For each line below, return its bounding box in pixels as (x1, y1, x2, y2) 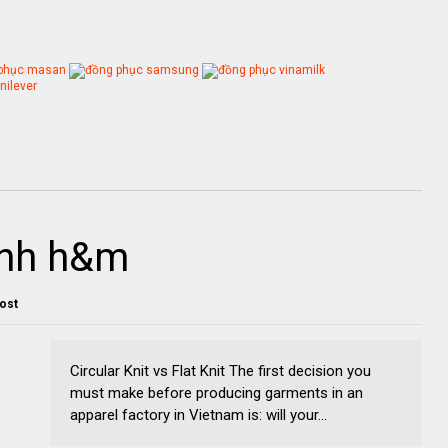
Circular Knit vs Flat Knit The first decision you (70, 362, 371, 380)
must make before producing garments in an (70, 384, 363, 402)
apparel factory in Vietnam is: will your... (70, 406, 327, 424)
